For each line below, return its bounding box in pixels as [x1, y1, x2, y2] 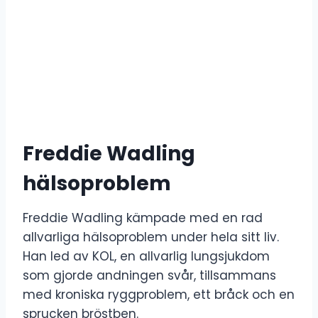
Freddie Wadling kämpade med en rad [23, 209, 263, 226]
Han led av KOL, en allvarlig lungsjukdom [23, 247, 270, 265]
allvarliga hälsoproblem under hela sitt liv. [23, 228, 279, 246]
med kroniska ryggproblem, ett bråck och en [23, 285, 295, 303]
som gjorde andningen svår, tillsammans [23, 266, 276, 284]
